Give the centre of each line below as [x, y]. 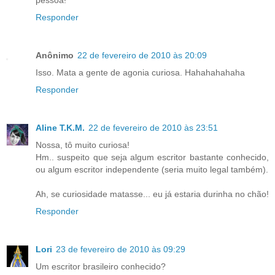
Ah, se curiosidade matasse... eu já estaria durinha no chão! [152, 194]
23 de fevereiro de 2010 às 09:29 [121, 250]
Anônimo [55, 56]
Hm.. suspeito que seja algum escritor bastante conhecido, [152, 157]
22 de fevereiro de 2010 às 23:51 [153, 128]
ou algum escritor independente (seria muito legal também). [152, 170]
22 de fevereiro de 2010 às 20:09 [142, 56]
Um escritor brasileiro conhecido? [101, 267]
